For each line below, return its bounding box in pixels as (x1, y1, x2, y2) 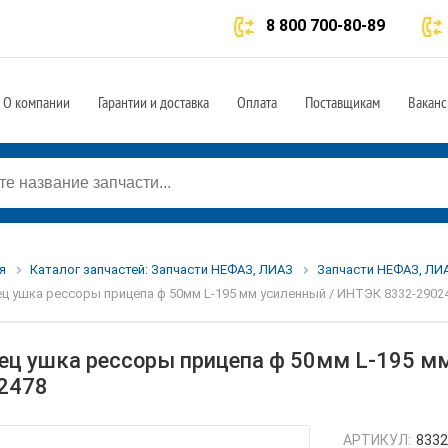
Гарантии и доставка (98, 92, 209, 112)
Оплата (237, 92, 277, 112)
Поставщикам (305, 92, 380, 112)
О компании (3, 92, 70, 112)
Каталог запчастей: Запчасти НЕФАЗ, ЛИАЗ (29, 262, 293, 277)
